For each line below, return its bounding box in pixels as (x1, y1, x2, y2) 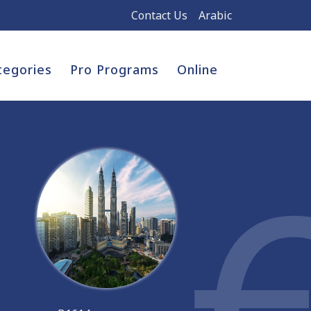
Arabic (199, 8, 232, 23)
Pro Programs (70, 61, 159, 78)
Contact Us (131, 8, 187, 23)
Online (177, 61, 218, 78)
